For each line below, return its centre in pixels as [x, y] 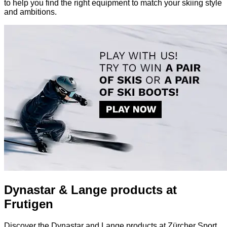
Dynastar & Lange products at [90, 190]
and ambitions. [30, 12]
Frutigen [29, 204]
